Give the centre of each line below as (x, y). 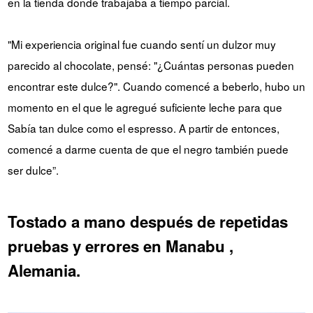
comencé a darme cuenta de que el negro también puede (148, 149)
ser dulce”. (33, 170)
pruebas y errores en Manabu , (120, 246)
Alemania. (44, 271)
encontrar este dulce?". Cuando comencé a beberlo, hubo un (156, 86)
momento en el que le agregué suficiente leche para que (145, 107)
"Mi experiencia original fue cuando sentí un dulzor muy (141, 44)
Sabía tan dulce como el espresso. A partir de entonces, (143, 128)
